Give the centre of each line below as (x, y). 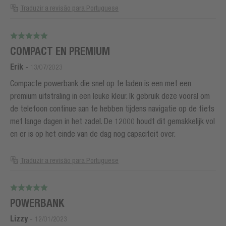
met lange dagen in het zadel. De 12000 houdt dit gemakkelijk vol (112, 121)
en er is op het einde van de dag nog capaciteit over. (93, 133)
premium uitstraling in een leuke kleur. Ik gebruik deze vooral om (110, 96)
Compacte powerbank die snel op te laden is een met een (101, 83)
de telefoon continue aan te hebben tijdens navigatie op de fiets (112, 108)
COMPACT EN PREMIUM (60, 51)
